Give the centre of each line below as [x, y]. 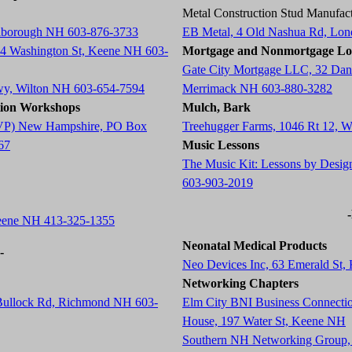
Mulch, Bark [216, 107]
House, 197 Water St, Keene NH [264, 321]
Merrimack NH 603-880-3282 [257, 88]
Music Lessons [221, 145]
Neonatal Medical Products [255, 246]
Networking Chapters [240, 283]
